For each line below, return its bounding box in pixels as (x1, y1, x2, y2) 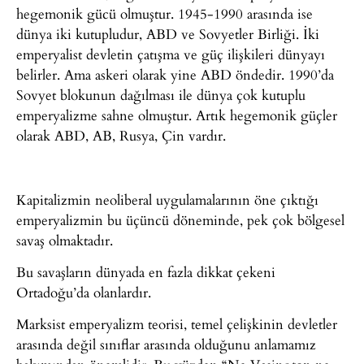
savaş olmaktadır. (16, 229, 113, 250)
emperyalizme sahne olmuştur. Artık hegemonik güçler (16, 104, 337, 125)
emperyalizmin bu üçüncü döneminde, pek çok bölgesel (16, 209, 344, 230)
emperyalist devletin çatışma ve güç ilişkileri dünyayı (16, 43, 325, 64)
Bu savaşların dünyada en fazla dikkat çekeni (16, 262, 275, 283)
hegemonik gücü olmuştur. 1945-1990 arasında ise (16, 2, 313, 24)
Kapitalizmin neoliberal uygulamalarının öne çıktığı (16, 188, 318, 210)
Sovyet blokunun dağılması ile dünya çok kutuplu (16, 84, 305, 105)
